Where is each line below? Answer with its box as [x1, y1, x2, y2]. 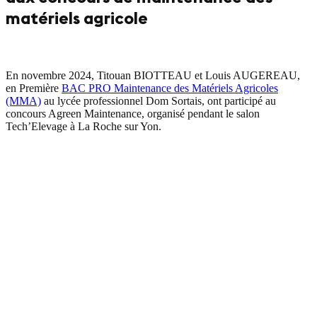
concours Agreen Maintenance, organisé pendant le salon [6, 108, 260, 120]
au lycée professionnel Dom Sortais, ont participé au [41, 95, 276, 108]
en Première [6, 82, 62, 95]
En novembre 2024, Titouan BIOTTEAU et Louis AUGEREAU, [6, 69, 300, 82]
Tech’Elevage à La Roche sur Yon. [6, 120, 161, 133]
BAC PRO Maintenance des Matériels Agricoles [62, 82, 278, 95]
